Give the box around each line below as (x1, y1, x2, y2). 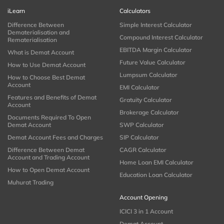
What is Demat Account (7, 48, 74, 56)
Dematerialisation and (7, 28, 69, 36)
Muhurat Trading (7, 178, 53, 186)
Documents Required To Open (7, 113, 91, 121)
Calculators (119, 7, 150, 15)
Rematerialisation (7, 36, 57, 44)
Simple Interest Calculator (119, 21, 192, 29)
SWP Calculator (119, 121, 164, 129)
